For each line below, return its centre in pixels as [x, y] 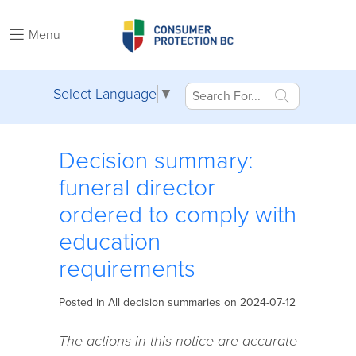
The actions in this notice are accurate [178, 341]
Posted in [83, 302]
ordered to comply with [178, 215]
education [110, 242]
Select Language [105, 94]
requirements [127, 269]
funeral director [137, 188]
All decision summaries [164, 302]
